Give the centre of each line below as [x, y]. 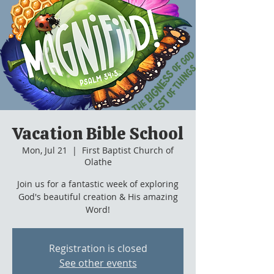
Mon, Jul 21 [45, 150]
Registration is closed [98, 248]
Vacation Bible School [98, 133]
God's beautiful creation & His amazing [98, 197]
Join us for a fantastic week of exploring [98, 184]
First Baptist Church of [128, 150]
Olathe [98, 162]
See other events [98, 263]
